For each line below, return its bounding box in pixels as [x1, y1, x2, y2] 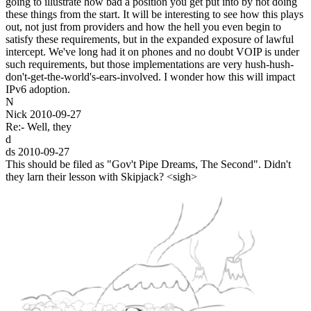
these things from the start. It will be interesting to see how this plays [6, 8, 303, 20]
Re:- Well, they [6, 120, 72, 133]
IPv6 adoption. [6, 83, 70, 95]
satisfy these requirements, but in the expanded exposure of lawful [6, 33, 294, 45]
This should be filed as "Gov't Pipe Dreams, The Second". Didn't [6, 158, 291, 170]
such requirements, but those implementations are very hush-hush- [6, 58, 294, 70]
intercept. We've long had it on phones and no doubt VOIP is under [6, 45, 299, 58]
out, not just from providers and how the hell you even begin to [6, 20, 281, 33]
